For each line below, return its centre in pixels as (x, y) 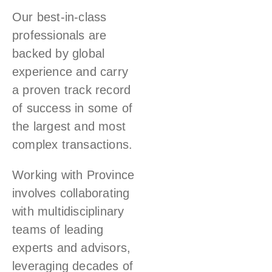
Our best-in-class (59, 17)
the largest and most (69, 126)
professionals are (59, 35)
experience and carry (70, 72)
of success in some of (73, 108)
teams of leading (58, 229)
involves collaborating (71, 193)
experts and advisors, (72, 248)
